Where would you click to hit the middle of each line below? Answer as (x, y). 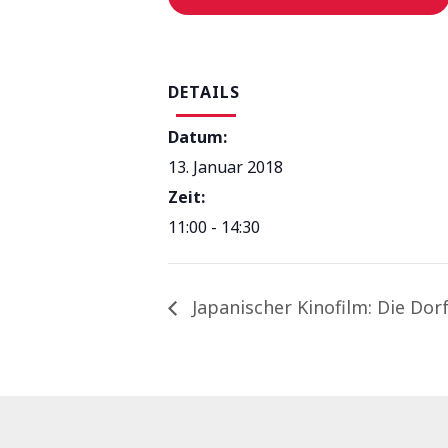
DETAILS (204, 92)
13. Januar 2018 (225, 167)
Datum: (197, 137)
